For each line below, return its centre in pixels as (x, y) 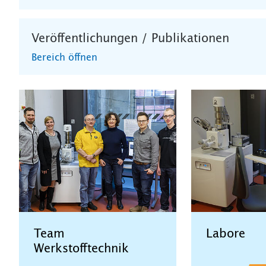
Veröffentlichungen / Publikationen (130, 38)
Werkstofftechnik (81, 249)
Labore (225, 234)
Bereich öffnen (64, 57)
